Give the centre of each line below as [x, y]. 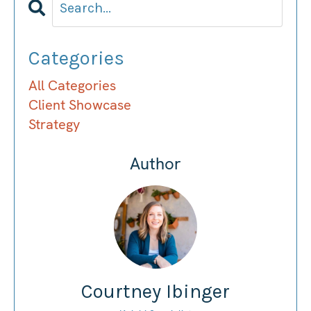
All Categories [72, 85]
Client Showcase [80, 104]
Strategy [54, 124]
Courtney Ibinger [155, 291]
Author [155, 163]
